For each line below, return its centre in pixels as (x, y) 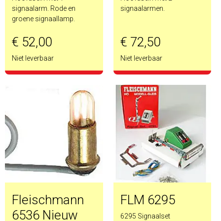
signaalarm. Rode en (44, 8)
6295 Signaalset (145, 216)
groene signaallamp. (43, 18)
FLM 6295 (147, 200)
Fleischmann (48, 200)
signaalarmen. (142, 8)
